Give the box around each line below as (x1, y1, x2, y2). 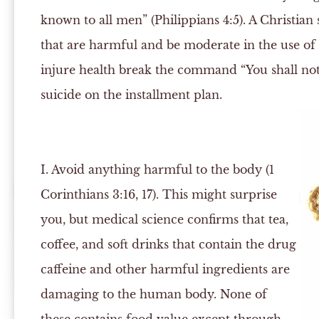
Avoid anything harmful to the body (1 (48, 162, 274, 177)
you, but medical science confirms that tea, (40, 212, 288, 226)
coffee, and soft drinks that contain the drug (40, 237, 296, 251)
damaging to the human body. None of (40, 287, 267, 301)
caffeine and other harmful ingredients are (40, 262, 290, 276)
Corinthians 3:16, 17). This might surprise (40, 187, 277, 202)
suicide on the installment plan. (40, 88, 222, 102)
